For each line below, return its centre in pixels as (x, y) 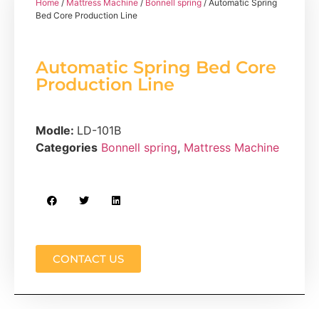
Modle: (56, 131)
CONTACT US (88, 259)
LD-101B (99, 131)
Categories (67, 148)
